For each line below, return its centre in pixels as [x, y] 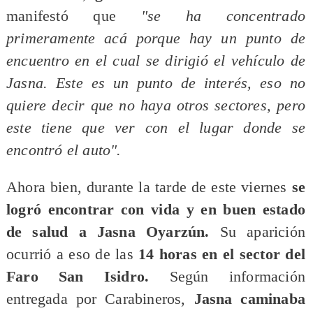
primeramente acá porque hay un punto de [156, 38]
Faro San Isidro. [78, 277]
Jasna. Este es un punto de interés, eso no [156, 83]
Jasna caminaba [250, 299]
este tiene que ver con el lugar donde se [156, 128]
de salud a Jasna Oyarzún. [113, 232]
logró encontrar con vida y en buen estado [156, 210]
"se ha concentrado [223, 16]
